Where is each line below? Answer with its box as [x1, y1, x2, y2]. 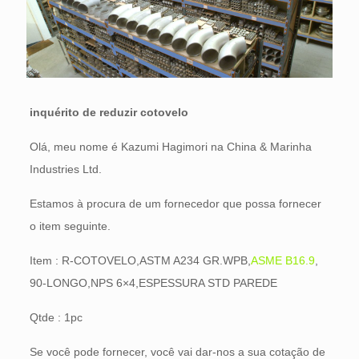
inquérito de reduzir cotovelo [29, 105, 188, 119]
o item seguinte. [29, 219, 111, 232]
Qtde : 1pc [29, 310, 83, 324]
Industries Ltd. [29, 162, 102, 175]
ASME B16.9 [250, 253, 315, 267]
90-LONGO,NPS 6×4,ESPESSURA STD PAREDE [29, 276, 277, 289]
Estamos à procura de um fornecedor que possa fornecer [29, 196, 321, 210]
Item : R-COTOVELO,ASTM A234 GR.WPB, [29, 253, 251, 267]
